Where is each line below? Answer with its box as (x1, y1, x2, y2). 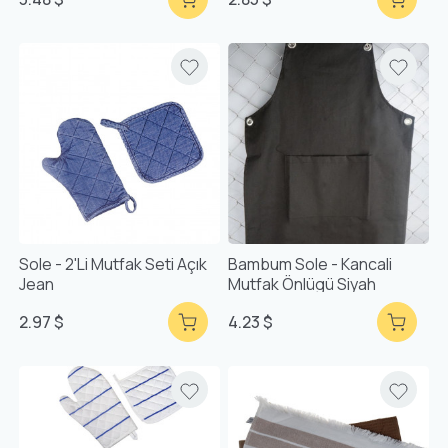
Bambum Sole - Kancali (228, 252, 392, 275)
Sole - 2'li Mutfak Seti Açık (19, 252, 207, 275)
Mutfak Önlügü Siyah (228, 272, 376, 295)
